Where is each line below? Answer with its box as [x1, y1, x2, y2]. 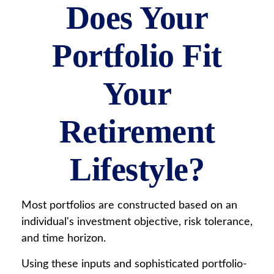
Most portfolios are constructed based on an [21, 200, 237, 211]
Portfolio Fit [52, 37, 222, 74]
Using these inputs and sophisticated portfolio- [21, 259, 247, 270]
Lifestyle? [70, 151, 204, 188]
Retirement [59, 113, 215, 150]
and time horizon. [21, 233, 106, 244]
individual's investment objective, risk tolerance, [21, 217, 253, 228]
